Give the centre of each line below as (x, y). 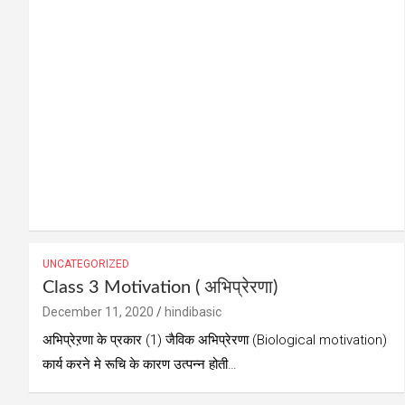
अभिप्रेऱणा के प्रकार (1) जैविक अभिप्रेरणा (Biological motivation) (215, 340)
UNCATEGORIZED (86, 264)
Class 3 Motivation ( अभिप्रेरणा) (160, 288)
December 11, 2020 (98, 312)
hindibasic (193, 312)
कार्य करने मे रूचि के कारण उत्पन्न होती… (140, 365)
